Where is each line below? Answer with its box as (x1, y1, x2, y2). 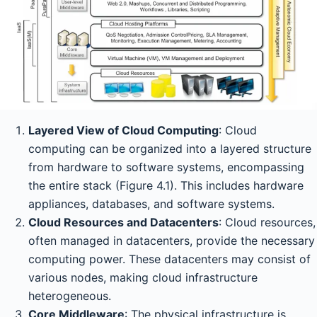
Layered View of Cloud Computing (28, 122, 219, 137)
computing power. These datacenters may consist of (28, 251, 311, 266)
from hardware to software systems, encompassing (28, 159, 304, 174)
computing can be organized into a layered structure (28, 141, 311, 156)
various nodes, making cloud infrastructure (28, 270, 258, 284)
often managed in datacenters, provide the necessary (28, 233, 315, 248)
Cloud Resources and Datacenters (28, 214, 219, 229)
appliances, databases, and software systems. (28, 196, 275, 211)
